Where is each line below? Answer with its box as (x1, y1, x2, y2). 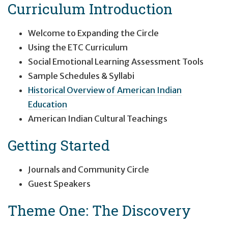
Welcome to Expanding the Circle (28, 27, 159, 38)
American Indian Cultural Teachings (28, 113, 167, 124)
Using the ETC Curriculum (28, 42, 128, 52)
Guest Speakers (28, 179, 91, 189)
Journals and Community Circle (28, 164, 149, 175)
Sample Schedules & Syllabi (28, 70, 134, 81)
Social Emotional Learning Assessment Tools (28, 56, 204, 67)
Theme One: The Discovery (8, 201, 191, 220)
